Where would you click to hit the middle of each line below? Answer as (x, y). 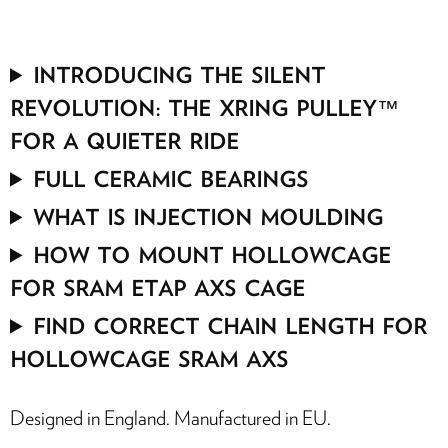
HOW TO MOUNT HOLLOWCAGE (212, 253)
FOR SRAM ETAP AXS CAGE (157, 286)
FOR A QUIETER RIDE (124, 139)
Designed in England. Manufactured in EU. (170, 418)
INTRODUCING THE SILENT (179, 73)
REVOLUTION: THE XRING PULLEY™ (204, 106)
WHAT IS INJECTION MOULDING (208, 215)
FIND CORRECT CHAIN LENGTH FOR (230, 324)
